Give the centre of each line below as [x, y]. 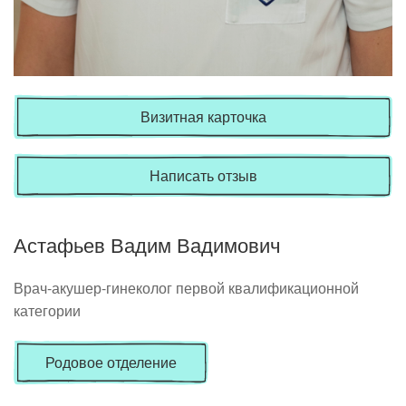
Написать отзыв [203, 175]
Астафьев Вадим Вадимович [147, 246]
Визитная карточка [203, 116]
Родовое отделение [111, 362]
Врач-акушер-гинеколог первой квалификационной [186, 287]
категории [47, 310]
